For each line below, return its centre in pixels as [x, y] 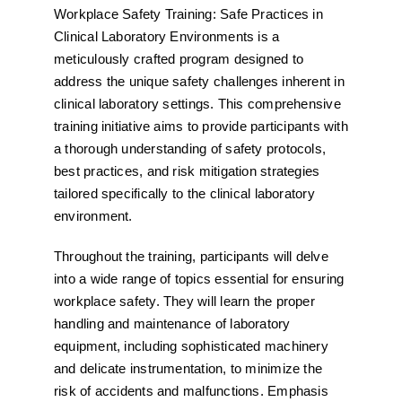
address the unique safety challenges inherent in [199, 81]
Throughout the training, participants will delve [191, 256]
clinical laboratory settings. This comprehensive [197, 104]
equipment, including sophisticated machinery [191, 346]
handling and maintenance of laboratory [172, 323]
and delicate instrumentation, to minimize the [188, 368]
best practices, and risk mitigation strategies [187, 171]
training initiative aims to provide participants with [201, 126]
